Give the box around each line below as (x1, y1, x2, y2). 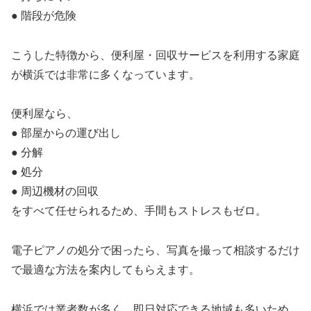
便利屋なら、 (11, 108, 78, 120)
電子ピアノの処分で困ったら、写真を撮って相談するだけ (11, 244, 300, 257)
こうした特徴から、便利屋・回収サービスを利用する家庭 (11, 49, 300, 61)
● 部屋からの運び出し (11, 127, 121, 140)
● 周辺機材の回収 (11, 185, 99, 198)
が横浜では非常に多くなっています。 (11, 68, 200, 81)
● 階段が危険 (11, 9, 76, 22)
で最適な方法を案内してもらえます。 (11, 264, 200, 276)
